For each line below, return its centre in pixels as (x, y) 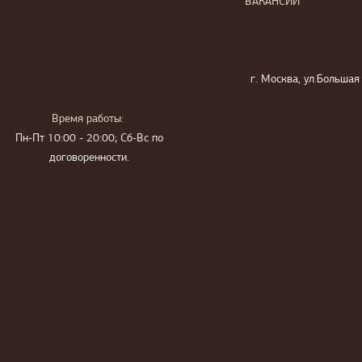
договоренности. (89, 158)
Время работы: (88, 119)
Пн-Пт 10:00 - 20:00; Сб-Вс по (89, 139)
